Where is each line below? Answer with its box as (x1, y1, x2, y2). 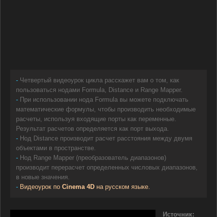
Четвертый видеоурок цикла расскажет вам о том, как (20, 77, 179, 84)
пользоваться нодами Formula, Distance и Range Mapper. (16, 86, 183, 94)
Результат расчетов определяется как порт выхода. (16, 125, 169, 133)
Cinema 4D (62, 183, 94, 191)
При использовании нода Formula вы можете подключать (20, 96, 188, 104)
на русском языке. (94, 183, 150, 191)
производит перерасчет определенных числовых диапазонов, (16, 164, 198, 171)
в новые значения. (16, 173, 70, 181)
